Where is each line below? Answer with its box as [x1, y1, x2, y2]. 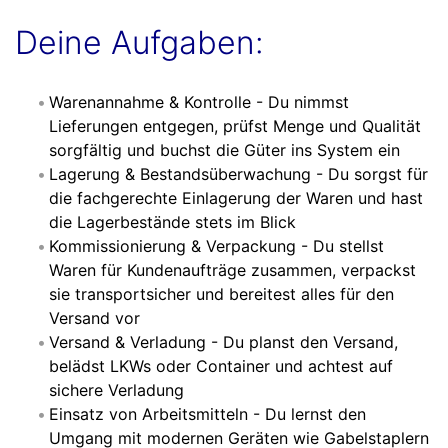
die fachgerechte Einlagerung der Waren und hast [49, 188, 423, 209]
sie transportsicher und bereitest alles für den [49, 284, 394, 305]
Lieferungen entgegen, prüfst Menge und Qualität [49, 116, 421, 137]
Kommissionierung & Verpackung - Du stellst [49, 236, 384, 257]
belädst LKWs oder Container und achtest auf [49, 356, 393, 377]
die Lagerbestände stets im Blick [49, 212, 296, 233]
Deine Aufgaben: [15, 23, 264, 63]
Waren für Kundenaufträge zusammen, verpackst [49, 260, 416, 281]
